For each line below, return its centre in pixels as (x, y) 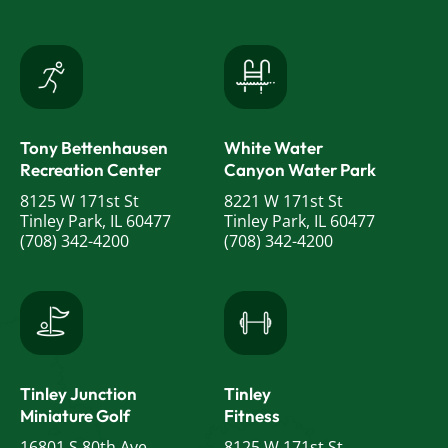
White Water (273, 148)
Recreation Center (90, 170)
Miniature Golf (75, 416)
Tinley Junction (78, 394)
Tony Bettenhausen (94, 148)
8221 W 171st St (283, 201)
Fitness (252, 416)
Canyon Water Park (300, 170)
